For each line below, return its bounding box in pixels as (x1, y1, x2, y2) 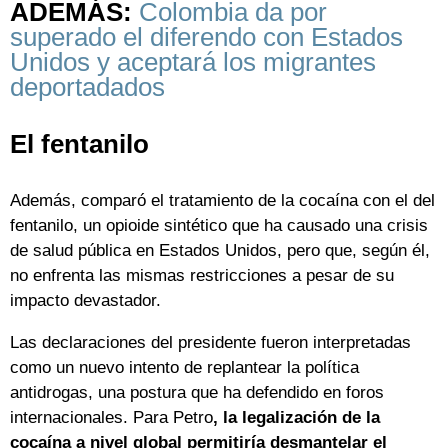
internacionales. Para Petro (10, 407, 213, 427)
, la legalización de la (213, 407, 380, 427)
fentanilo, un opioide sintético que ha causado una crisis (10, 215, 428, 235)
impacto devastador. (10, 290, 161, 310)
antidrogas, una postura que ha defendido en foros (10, 382, 384, 402)
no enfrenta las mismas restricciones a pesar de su (10, 265, 394, 285)
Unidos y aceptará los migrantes (10, 48, 376, 77)
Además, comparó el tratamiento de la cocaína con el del (10, 190, 435, 210)
